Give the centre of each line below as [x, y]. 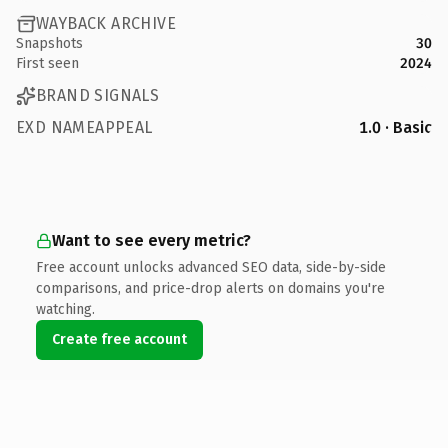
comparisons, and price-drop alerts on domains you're [210, 288]
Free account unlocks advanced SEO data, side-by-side [211, 267]
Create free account [119, 339]
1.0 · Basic [395, 127]
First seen [47, 63]
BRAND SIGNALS [98, 95]
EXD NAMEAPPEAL [84, 127]
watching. [65, 309]
